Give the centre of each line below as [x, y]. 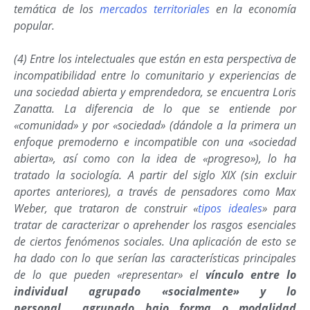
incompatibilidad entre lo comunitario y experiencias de [155, 75]
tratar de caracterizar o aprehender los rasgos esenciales [155, 225]
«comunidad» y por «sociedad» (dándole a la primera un [155, 125]
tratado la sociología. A [77, 175]
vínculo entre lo [250, 274]
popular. [34, 25]
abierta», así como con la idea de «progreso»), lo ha [155, 158]
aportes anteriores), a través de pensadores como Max [155, 191]
